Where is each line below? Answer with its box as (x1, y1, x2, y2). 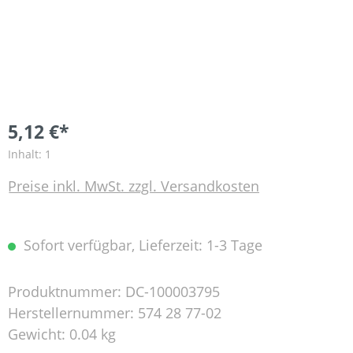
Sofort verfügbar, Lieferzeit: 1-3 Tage (20, 236, 262, 255)
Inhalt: (8, 147, 45, 162)
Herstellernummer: (8, 303, 138, 322)
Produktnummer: (8, 282, 125, 301)
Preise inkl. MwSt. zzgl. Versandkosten (8, 176, 259, 195)
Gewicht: (8, 325, 69, 344)
